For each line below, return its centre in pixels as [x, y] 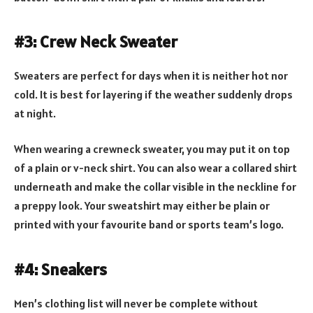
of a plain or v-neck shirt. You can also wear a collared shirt [155, 168]
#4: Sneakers [60, 269]
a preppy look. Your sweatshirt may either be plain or [142, 206]
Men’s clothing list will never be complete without [136, 303]
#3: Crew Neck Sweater [96, 41]
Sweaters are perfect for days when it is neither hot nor [151, 75]
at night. [35, 113]
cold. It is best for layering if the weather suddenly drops [153, 94]
